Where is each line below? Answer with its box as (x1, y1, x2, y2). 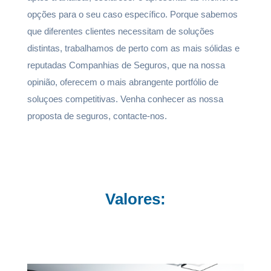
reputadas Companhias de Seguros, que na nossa (27, 60, 225, 70)
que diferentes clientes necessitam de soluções (27, 26, 214, 36)
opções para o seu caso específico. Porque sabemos (27, 9, 238, 19)
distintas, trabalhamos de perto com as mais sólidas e (27, 43, 240, 53)
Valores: (105, 190, 166, 208)
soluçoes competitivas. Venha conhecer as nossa (27, 94, 223, 104)
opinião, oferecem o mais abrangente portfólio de (27, 77, 218, 87)
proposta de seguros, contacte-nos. (27, 111, 169, 121)
